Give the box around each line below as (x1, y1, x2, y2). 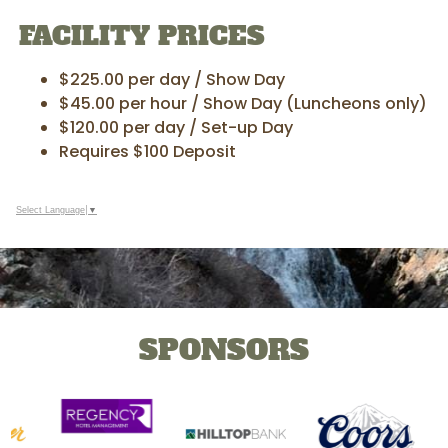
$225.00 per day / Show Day (59, 68, 286, 92)
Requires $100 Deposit (59, 140, 237, 164)
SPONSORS (139, 331, 309, 370)
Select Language (16, 205, 85, 216)
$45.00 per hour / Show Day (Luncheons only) (59, 92, 428, 116)
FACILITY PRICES (19, 18, 266, 55)
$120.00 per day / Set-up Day (59, 116, 294, 140)
